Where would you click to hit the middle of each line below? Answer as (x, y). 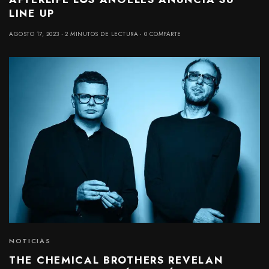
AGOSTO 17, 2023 (34, 34)
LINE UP (32, 13)
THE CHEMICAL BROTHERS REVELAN (116, 260)
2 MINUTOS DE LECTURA (101, 34)
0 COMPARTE (162, 34)
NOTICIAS (30, 241)
